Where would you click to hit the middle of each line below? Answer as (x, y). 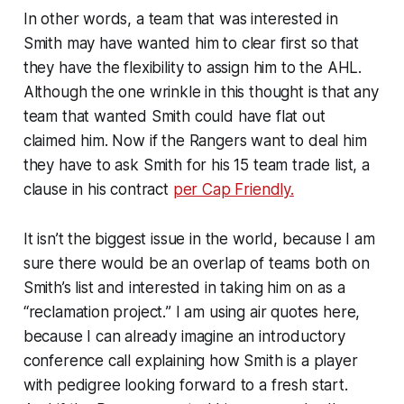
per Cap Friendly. (233, 189)
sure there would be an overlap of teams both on (196, 263)
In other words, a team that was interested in (181, 18)
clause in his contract (98, 189)
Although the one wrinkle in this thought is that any (201, 92)
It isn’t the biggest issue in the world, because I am (199, 239)
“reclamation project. (95, 312)
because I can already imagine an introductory (184, 336)
